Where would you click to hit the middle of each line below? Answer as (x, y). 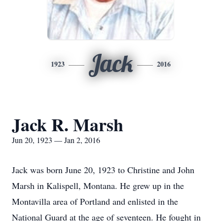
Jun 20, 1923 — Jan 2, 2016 (56, 140)
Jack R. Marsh (68, 124)
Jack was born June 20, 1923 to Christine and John (103, 170)
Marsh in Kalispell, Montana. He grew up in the (98, 185)
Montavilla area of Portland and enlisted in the (95, 201)
